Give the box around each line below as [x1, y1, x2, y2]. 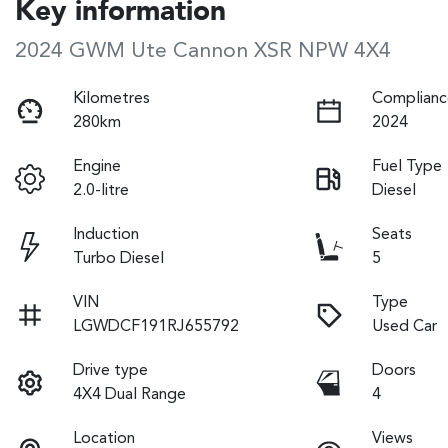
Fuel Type [372, 158, 443, 175]
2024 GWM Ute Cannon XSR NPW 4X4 [15, 40, 391, 62]
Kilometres [73, 90, 151, 107]
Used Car [372, 318, 438, 335]
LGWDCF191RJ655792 [73, 318, 240, 335]
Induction [73, 226, 140, 243]
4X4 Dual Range [73, 386, 187, 403]
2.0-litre [73, 182, 130, 199]
